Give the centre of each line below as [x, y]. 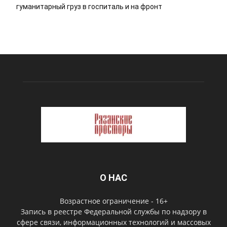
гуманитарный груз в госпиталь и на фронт [89, 6]
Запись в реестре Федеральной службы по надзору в [113, 212]
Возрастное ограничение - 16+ [113, 201]
